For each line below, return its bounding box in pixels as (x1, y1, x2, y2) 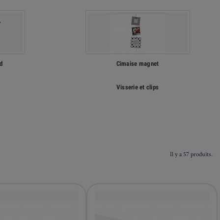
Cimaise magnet (116, 60, 159, 67)
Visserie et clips (116, 83, 159, 91)
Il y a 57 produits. (170, 150, 213, 158)
